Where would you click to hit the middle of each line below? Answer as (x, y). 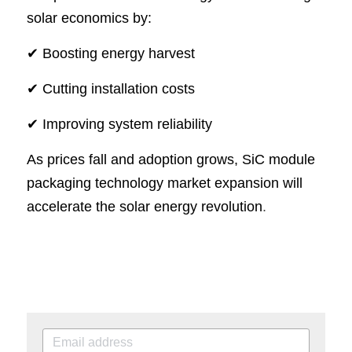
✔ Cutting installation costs (111, 88)
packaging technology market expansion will (165, 183)
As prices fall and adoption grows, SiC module (171, 159)
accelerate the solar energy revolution (145, 206)
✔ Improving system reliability (119, 124)
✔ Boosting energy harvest (111, 53)
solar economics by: (89, 18)
